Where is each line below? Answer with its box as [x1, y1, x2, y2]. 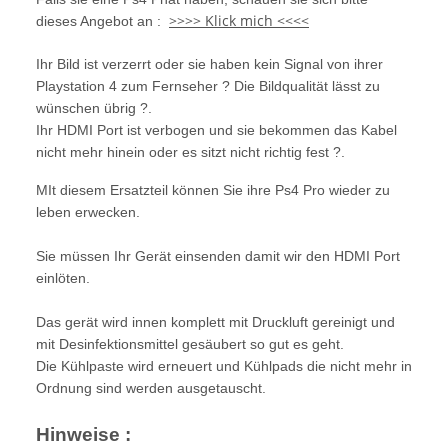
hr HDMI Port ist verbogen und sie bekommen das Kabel [40, 121, 397, 138]
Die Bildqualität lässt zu [234, 77, 380, 94]
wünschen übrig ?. [36, 99, 152, 116]
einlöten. [36, 269, 90, 286]
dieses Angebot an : [36, 12, 161, 29]
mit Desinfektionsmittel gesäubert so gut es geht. [36, 335, 344, 352]
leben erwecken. [36, 203, 144, 220]
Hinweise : [36, 423, 131, 445]
